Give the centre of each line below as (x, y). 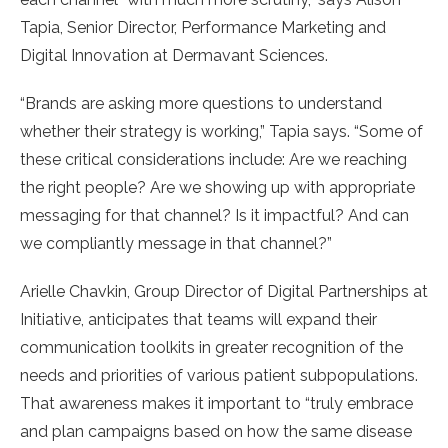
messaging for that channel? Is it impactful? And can (214, 215)
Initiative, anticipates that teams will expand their (198, 319)
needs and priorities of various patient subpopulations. (219, 375)
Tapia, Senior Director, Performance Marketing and (203, 27)
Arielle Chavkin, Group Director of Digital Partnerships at (224, 291)
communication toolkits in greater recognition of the (211, 347)
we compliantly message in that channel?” (176, 243)
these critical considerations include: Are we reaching (213, 159)
